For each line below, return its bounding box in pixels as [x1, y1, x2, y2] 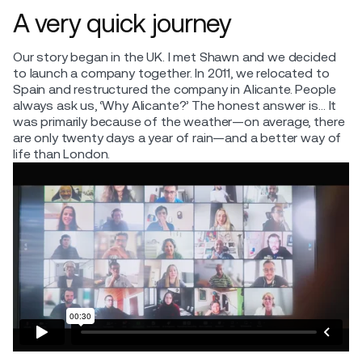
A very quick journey [13, 7, 231, 38]
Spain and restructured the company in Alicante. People [13, 81, 336, 97]
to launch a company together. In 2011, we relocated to [13, 65, 330, 81]
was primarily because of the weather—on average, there [13, 113, 345, 129]
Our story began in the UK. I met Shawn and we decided [13, 48, 336, 65]
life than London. [13, 145, 111, 162]
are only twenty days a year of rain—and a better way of [13, 129, 342, 145]
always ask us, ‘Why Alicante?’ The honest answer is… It [13, 97, 337, 113]
